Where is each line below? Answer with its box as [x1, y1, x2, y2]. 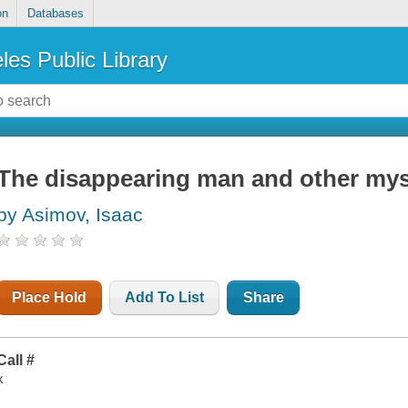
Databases [26, 6, 84, 21]
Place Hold [12, 290, 87, 306]
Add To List [125, 290, 205, 306]
